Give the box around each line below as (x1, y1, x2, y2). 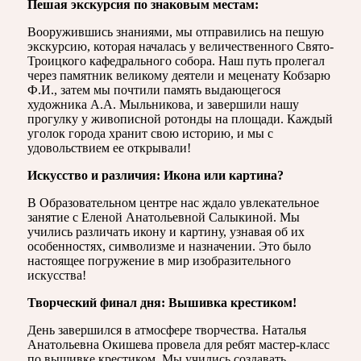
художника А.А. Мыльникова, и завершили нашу (27, 97, 299, 111)
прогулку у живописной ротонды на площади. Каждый (27, 111, 333, 126)
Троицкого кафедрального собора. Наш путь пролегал (27, 53, 325, 68)
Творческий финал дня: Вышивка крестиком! (27, 295, 297, 309)
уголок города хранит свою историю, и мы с (27, 126, 273, 140)
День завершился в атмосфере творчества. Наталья (27, 322, 306, 337)
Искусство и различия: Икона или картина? (27, 168, 284, 182)
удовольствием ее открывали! (27, 140, 191, 155)
